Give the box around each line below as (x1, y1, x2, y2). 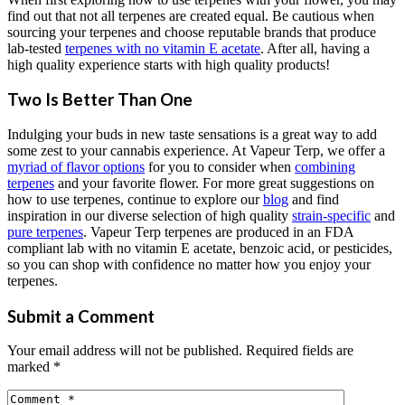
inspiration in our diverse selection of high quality (7, 207, 292, 223)
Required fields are (246, 343, 353, 359)
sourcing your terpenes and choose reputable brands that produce (7, 24, 376, 40)
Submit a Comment (7, 306, 155, 326)
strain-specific (292, 207, 371, 223)
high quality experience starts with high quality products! (7, 56, 330, 72)
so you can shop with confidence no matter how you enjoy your (7, 256, 371, 272)
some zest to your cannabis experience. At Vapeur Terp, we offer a (7, 142, 385, 158)
